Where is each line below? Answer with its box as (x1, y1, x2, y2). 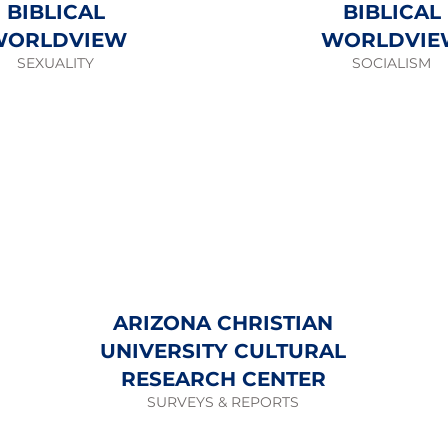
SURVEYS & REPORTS (147, 393, 300, 411)
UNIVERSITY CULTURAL (100, 339, 347, 363)
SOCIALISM (352, 54, 431, 72)
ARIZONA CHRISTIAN (113, 311, 334, 335)
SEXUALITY (17, 54, 94, 72)
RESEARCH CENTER (120, 367, 326, 391)
